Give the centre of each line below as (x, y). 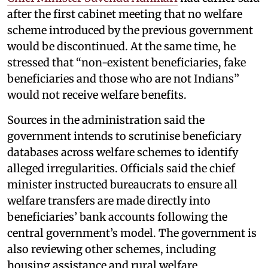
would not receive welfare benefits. (97, 95)
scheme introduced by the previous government (130, 30)
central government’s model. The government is (132, 233)
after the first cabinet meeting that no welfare (125, 14)
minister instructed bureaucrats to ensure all (122, 185)
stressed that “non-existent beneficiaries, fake (127, 63)
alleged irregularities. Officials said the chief (121, 168)
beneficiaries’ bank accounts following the (117, 217)
